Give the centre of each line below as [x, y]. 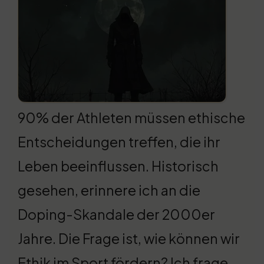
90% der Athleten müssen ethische [131, 118]
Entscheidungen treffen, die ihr [119, 142]
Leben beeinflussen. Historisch [118, 166]
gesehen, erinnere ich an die [109, 190]
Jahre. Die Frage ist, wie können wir [129, 239]
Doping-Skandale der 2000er [116, 214]
